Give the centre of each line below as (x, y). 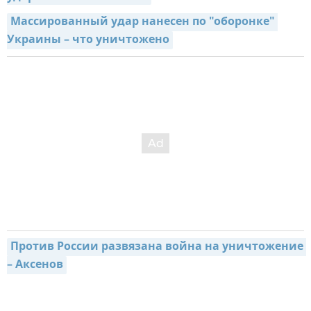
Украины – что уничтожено (88, 41)
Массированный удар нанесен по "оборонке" (143, 23)
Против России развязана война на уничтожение (157, 247)
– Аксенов (35, 266)
